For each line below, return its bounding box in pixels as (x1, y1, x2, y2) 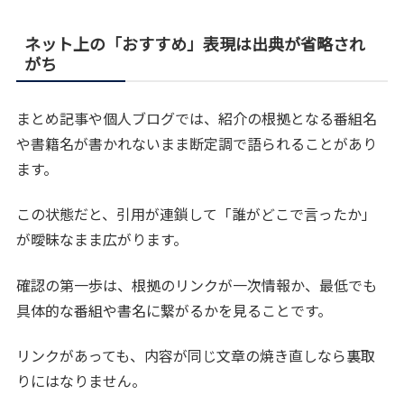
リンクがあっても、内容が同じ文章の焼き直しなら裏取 (16, 344, 376, 367)
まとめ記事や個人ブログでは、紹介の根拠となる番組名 (16, 106, 378, 129)
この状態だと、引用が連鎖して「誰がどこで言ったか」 (16, 203, 377, 225)
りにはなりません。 (16, 370, 147, 392)
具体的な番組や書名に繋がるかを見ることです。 (16, 298, 333, 321)
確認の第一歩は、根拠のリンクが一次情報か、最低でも (16, 273, 378, 296)
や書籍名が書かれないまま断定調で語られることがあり (16, 132, 378, 154)
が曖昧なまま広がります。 (16, 228, 188, 251)
